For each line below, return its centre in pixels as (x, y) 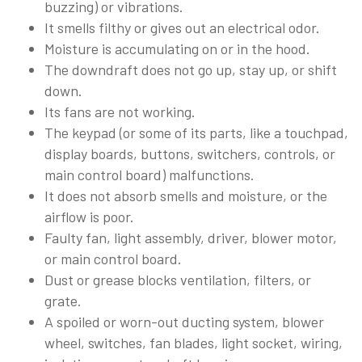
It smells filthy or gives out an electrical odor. (182, 28)
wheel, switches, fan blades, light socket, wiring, (194, 343)
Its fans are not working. (120, 112)
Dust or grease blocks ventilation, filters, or (178, 280)
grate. (63, 301)
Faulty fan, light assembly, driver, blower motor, (191, 238)
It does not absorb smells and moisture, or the (186, 196)
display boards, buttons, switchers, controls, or (190, 154)
